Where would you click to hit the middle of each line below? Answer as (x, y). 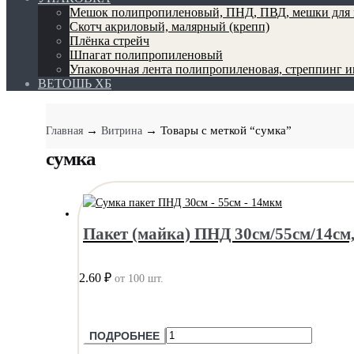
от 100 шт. (139, 279)
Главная (64, 131)
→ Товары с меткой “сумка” (218, 130)
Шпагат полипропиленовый (146, 55)
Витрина (122, 131)
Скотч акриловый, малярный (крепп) (169, 26)
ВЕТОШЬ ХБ (75, 83)
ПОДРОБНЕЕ (124, 336)
